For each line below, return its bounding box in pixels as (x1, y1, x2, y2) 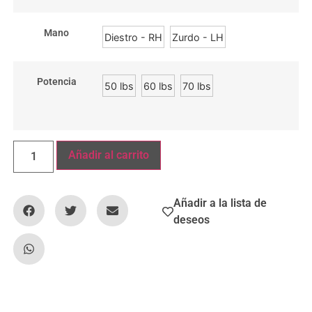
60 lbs (143, 79, 173, 92)
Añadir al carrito (68, 148, 150, 162)
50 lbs (104, 79, 134, 92)
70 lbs (182, 79, 211, 92)
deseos (173, 212, 210, 226)
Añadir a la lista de (173, 196, 267, 210)
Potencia (36, 76, 77, 88)
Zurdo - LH (172, 31, 224, 43)
